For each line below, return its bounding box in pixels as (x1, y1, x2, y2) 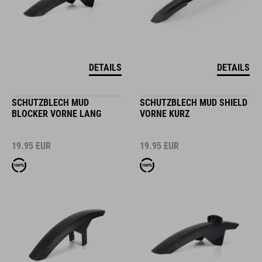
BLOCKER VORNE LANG (12, 108, 101, 119)
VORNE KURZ (140, 108, 189, 119)
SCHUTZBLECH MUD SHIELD (140, 97, 247, 108)
